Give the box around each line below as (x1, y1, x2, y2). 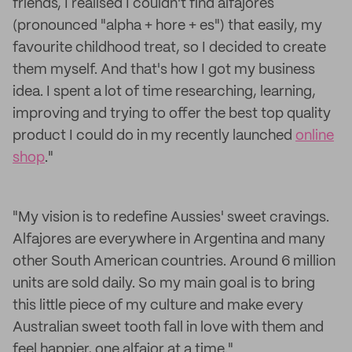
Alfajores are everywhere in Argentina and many (13, 233, 325, 247)
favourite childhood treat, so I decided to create (13, 41, 326, 55)
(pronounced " (13, 19, 106, 33)
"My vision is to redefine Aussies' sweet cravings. (13, 211, 329, 225)
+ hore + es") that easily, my (141, 19, 322, 33)
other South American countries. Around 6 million (13, 255, 335, 269)
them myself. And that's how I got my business (13, 63, 315, 77)
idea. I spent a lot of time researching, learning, (13, 85, 316, 99)
